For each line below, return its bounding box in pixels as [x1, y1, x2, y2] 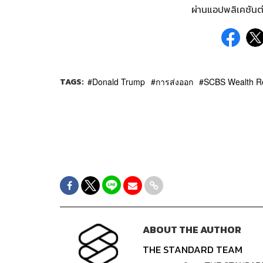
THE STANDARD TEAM [142, 242, 242, 257]
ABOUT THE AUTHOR [142, 222, 241, 237]
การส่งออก [156, 75, 193, 87]
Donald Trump [92, 75, 145, 87]
